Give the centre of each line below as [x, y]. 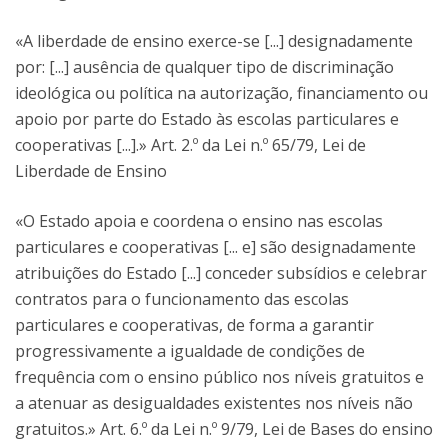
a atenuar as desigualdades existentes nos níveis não [214, 402]
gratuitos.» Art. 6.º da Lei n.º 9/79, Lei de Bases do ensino [224, 428]
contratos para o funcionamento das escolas [182, 298]
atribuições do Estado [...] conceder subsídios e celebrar [221, 272]
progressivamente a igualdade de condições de [190, 350]
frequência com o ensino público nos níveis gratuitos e [219, 376]
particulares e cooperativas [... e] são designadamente [215, 246]
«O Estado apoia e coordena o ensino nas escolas [199, 220]
